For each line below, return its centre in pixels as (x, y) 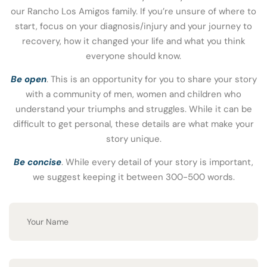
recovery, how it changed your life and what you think (133, 41)
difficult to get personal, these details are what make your (133, 124)
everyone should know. (133, 56)
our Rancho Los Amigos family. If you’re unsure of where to (133, 11)
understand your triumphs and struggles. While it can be (133, 109)
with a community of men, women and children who (133, 94)
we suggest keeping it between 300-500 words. (133, 177)
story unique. (133, 139)
